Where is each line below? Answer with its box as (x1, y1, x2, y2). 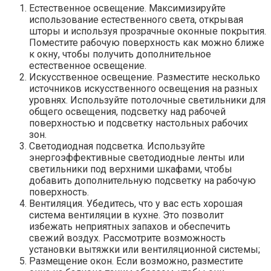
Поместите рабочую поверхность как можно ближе (29, 36, 264, 48)
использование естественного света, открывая (29, 13, 243, 25)
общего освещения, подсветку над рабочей (29, 105, 226, 117)
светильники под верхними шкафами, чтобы (29, 163, 232, 175)
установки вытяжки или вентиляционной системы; (29, 243, 260, 255)
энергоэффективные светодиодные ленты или (29, 151, 244, 163)
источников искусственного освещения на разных (29, 82, 258, 94)
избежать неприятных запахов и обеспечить (29, 220, 230, 232)
